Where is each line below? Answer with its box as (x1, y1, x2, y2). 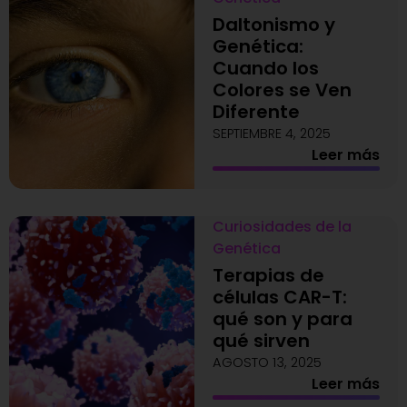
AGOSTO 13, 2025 (212, 353, 322, 372)
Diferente (212, 99, 300, 124)
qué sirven (212, 328, 310, 353)
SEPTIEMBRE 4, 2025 (212, 124, 331, 143)
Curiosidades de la (212, 216, 352, 237)
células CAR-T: (212, 284, 347, 310)
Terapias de (212, 263, 324, 288)
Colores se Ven (212, 77, 352, 103)
